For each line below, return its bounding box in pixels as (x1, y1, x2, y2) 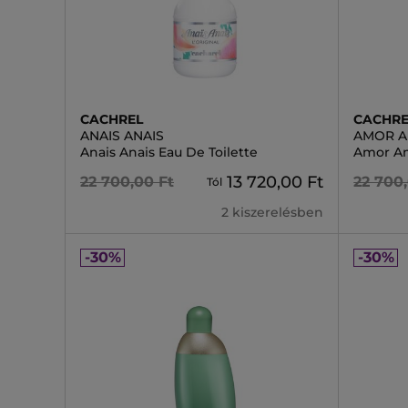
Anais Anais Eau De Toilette (80, 144, 258, 160)
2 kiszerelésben (221, 204, 324, 220)
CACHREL (80, 111, 143, 127)
